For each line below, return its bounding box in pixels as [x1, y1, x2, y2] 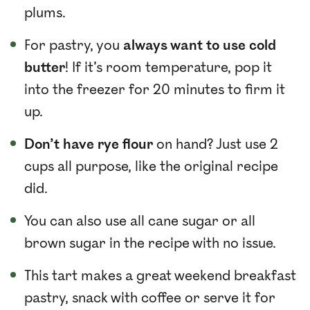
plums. [24, 4, 66, 21]
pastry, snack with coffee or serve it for [24, 289, 275, 307]
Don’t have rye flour [24, 136, 153, 153]
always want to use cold [123, 37, 276, 54]
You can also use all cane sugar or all [24, 212, 255, 230]
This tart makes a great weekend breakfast [24, 267, 296, 284]
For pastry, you [24, 37, 123, 54]
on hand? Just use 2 [153, 136, 278, 153]
